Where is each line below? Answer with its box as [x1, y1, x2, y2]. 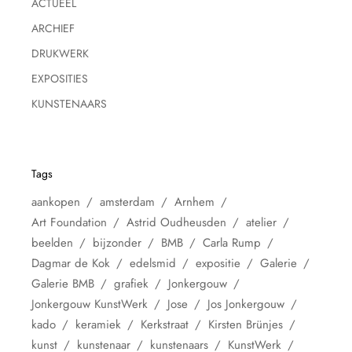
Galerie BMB [31, 274, 95, 292]
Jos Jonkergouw [207, 295, 285, 313]
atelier [246, 213, 277, 231]
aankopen [31, 192, 81, 211]
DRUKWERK [31, 45, 90, 61]
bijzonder [93, 233, 142, 251]
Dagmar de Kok [31, 254, 111, 272]
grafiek [114, 274, 149, 292]
